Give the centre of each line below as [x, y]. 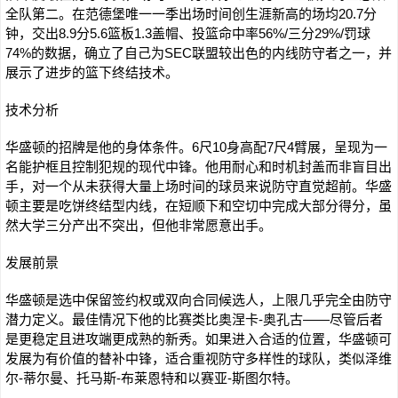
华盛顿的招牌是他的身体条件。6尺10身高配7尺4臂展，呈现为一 [196, 147]
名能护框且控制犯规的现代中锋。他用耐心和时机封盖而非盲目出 [199, 167]
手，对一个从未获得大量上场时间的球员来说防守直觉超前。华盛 [199, 186]
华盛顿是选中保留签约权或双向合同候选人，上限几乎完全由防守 [199, 300]
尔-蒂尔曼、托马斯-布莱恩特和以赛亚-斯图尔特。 [152, 378]
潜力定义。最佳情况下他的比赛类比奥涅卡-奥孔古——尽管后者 [194, 319]
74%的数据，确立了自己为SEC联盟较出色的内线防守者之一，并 [199, 53]
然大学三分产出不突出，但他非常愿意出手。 [139, 225]
